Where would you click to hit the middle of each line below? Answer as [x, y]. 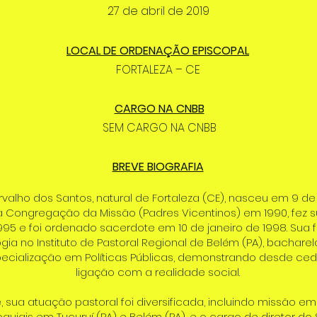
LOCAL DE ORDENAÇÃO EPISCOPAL [158, 51]
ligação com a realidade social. [158, 272]
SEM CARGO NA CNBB [159, 128]
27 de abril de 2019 [158, 11]
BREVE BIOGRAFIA [158, 167]
